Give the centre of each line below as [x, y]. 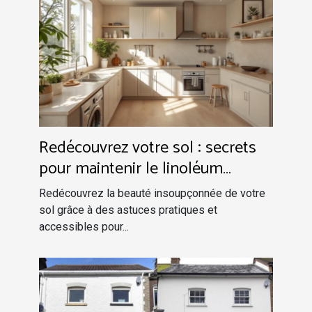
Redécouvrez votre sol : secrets [148, 148]
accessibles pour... [84, 226]
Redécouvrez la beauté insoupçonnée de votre [152, 193]
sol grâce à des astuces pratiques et [128, 210]
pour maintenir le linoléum [131, 169]
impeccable [79, 189]
